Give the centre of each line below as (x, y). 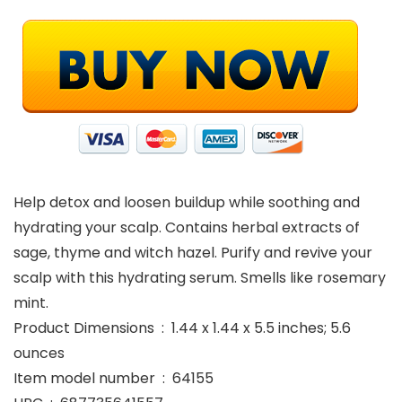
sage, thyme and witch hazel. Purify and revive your (193, 253)
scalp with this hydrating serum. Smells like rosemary (200, 278)
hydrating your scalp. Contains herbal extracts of (187, 227)
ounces (39, 353)
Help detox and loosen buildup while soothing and (187, 202)
